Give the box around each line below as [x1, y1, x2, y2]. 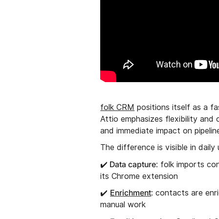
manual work [100, 200, 146, 210]
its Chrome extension [100, 172, 178, 181]
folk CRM [100, 103, 135, 112]
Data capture [108, 159, 156, 170]
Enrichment [110, 188, 152, 198]
